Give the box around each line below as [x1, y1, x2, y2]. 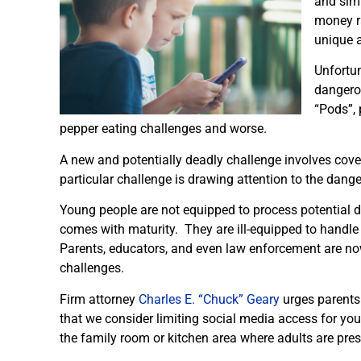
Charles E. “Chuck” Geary [139, 291, 280, 307]
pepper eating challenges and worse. [60, 121, 267, 137]
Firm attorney [60, 291, 139, 307]
